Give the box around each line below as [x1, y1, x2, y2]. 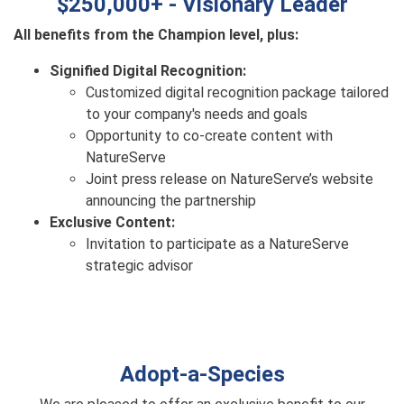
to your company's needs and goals [86, 106, 308, 123]
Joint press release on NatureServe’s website [86, 170, 373, 188]
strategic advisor [86, 257, 193, 274]
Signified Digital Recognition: [50, 62, 246, 79]
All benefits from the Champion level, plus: [14, 26, 298, 43]
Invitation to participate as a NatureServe [86, 235, 349, 252]
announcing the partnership [86, 192, 256, 209]
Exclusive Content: [50, 214, 175, 231]
